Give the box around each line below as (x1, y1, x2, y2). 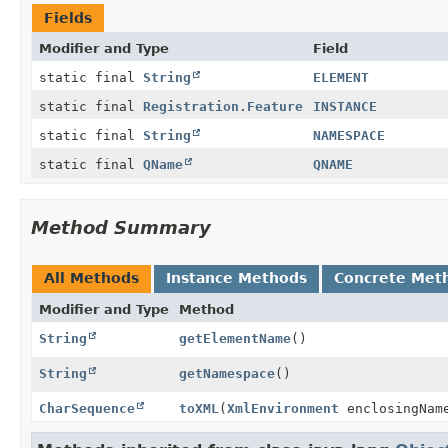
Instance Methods (166, 269, 307, 286)
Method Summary (31, 216, 211, 238)
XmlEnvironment (227, 400, 339, 416)
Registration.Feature (143, 98, 303, 114)
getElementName (179, 330, 291, 346)
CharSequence (39, 400, 135, 416)
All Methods (44, 269, 139, 286)
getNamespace (179, 365, 275, 381)
